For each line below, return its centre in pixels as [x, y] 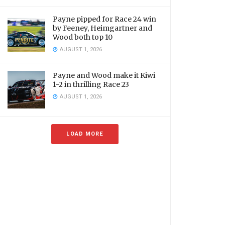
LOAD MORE [85, 134]
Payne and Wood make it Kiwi [104, 75]
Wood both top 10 [83, 37]
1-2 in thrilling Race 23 [91, 84]
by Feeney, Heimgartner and [102, 28]
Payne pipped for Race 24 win [104, 19]
